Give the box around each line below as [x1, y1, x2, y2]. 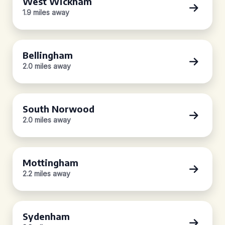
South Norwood [23, 103, 94, 115]
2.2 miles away [23, 169, 70, 178]
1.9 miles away [23, 8, 69, 17]
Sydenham [23, 210, 70, 222]
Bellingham [23, 49, 73, 61]
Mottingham [23, 157, 78, 168]
